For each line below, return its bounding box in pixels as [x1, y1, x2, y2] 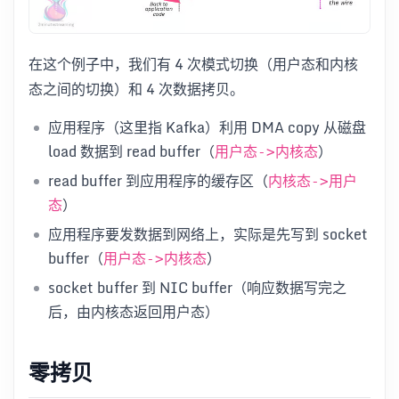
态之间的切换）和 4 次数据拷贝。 [28, 77, 244, 101]
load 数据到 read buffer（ [48, 139, 215, 163]
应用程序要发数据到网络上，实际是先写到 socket [48, 222, 368, 246]
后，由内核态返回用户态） [48, 299, 219, 323]
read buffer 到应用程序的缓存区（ [48, 168, 268, 192]
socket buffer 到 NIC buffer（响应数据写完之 [48, 275, 346, 299]
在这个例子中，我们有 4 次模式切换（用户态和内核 [28, 52, 358, 76]
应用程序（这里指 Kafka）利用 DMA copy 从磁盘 [48, 115, 366, 139]
